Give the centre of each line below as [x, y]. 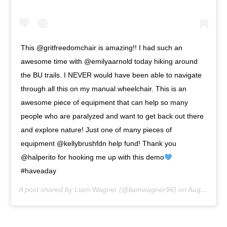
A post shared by [47, 190]
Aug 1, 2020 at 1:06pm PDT [194, 190]
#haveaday [39, 171]
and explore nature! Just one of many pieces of [96, 130]
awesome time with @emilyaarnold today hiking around [109, 62]
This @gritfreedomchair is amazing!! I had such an [102, 48]
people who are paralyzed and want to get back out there [112, 116]
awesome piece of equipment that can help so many [104, 103]
